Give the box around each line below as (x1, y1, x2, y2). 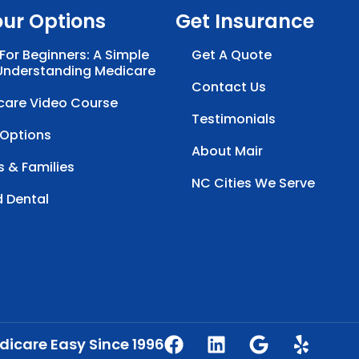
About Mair (192, 141, 264, 160)
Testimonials (192, 109, 276, 128)
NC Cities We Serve (192, 173, 316, 192)
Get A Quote (192, 45, 272, 64)
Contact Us (192, 77, 267, 96)
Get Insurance (175, 7, 315, 34)
